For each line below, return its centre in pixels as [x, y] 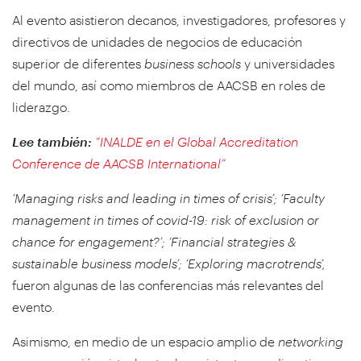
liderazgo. [41, 106]
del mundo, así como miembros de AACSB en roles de [169, 85]
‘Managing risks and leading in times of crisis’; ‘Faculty [168, 197]
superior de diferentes [78, 63]
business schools [193, 63]
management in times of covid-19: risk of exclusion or [166, 219]
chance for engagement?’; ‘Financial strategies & [154, 241]
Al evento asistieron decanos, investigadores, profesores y [179, 19]
